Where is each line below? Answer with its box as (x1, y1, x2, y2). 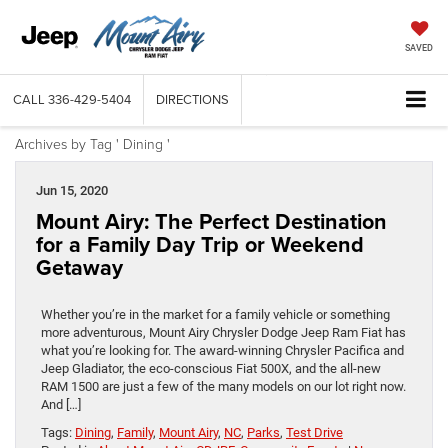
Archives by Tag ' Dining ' (15, 134, 170, 154)
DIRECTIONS (156, 90, 229, 109)
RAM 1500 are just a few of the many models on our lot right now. (41, 379, 406, 395)
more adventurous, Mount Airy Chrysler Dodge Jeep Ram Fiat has (41, 325, 406, 341)
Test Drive (286, 425, 343, 441)
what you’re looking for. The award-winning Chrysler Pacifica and (41, 343, 404, 359)
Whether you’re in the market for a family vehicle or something (41, 307, 390, 323)
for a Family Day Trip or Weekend (36, 229, 364, 261)
